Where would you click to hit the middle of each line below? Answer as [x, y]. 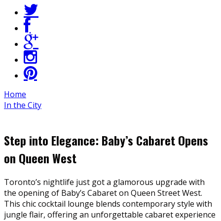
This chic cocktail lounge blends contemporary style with [108, 203]
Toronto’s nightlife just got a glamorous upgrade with [104, 182]
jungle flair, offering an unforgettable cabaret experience [110, 214]
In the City [23, 105]
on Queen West [40, 158]
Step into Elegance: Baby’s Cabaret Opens [106, 140]
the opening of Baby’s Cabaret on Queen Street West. [103, 193]
